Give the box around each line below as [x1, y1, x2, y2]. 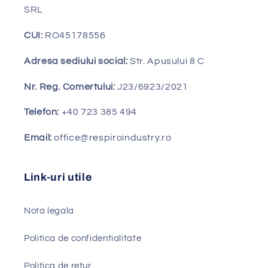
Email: [24, 133, 54, 143]
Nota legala [24, 206, 74, 215]
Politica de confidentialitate [24, 233, 142, 243]
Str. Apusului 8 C [130, 56, 205, 66]
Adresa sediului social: [24, 56, 130, 66]
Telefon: [24, 107, 60, 117]
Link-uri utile [24, 172, 92, 184]
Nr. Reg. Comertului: [24, 81, 118, 92]
